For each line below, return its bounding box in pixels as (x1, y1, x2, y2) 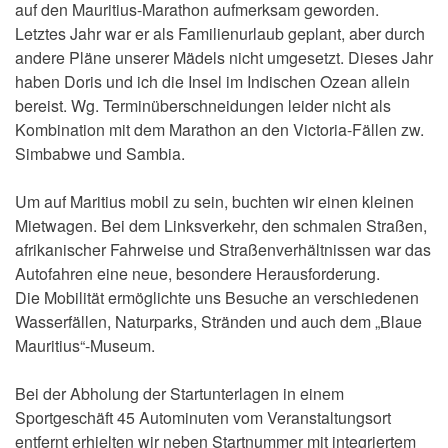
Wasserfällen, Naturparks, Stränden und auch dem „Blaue (15, 310, 422, 334)
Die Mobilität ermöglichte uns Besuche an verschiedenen (15, 286, 419, 310)
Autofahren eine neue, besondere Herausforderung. (15, 262, 384, 286)
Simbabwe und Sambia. (15, 142, 185, 166)
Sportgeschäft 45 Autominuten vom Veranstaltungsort (15, 406, 391, 430)
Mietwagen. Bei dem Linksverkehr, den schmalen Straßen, (15, 214, 427, 238)
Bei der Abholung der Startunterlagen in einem (15, 382, 344, 406)
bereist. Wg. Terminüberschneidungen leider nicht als (15, 94, 391, 118)
